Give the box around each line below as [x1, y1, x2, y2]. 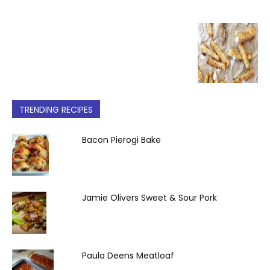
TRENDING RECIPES [19, 104, 93, 116]
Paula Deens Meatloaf [82, 250, 174, 262]
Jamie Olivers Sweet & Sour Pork [82, 192, 217, 204]
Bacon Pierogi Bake [82, 134, 161, 146]
